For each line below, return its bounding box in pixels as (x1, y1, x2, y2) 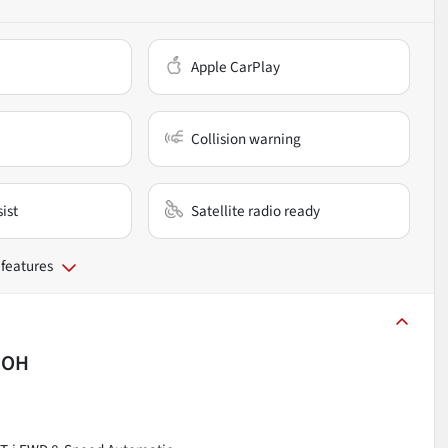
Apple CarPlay (191, 55, 281, 78)
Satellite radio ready (191, 199, 321, 222)
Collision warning (191, 127, 302, 150)
